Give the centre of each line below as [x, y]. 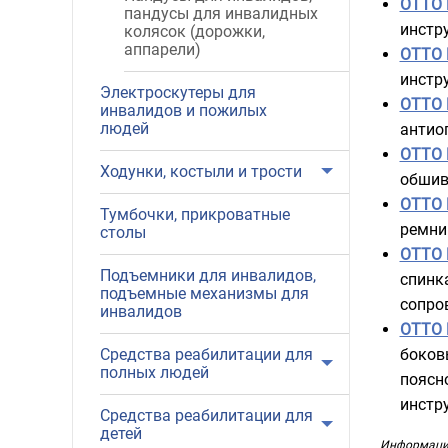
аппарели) [162, 49]
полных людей [154, 372]
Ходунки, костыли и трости [201, 171]
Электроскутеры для [178, 92]
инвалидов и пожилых [183, 110]
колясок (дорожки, [194, 31]
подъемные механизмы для [204, 293]
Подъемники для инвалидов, [208, 275]
